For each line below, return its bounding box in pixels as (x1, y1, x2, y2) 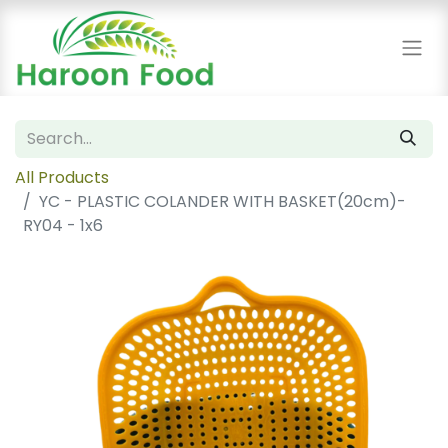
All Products (15, 166, 109, 189)
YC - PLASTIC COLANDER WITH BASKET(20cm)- (39, 190, 406, 213)
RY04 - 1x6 (23, 214, 103, 237)
